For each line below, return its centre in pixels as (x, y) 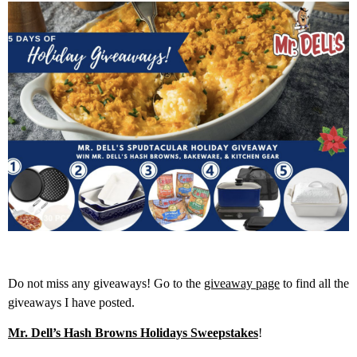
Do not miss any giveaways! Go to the (106, 283)
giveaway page (242, 283)
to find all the (314, 283)
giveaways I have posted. (71, 302)
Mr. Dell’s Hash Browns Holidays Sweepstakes (133, 333)
